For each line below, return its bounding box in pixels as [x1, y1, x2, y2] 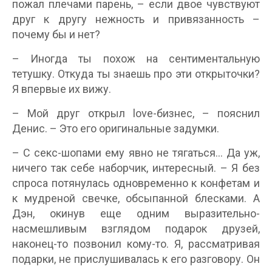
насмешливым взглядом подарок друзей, [12, 222, 260, 236]
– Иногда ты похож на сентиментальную [12, 52, 260, 66]
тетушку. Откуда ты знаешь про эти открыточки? [12, 67, 260, 81]
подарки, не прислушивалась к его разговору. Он [12, 253, 260, 266]
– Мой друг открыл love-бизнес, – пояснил [12, 107, 260, 120]
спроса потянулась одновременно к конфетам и [12, 177, 260, 190]
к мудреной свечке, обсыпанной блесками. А [12, 192, 260, 205]
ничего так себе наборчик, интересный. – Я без [12, 161, 260, 175]
